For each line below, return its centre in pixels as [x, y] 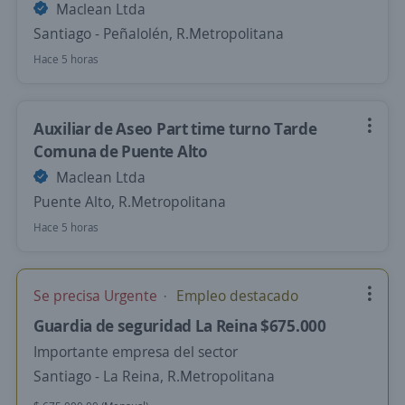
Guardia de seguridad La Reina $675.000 [180, 325]
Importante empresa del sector [136, 352]
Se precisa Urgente [97, 296]
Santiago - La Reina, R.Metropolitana [154, 376]
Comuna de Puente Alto [121, 151]
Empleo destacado [235, 296]
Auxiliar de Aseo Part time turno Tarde [175, 128]
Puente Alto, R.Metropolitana [130, 202]
